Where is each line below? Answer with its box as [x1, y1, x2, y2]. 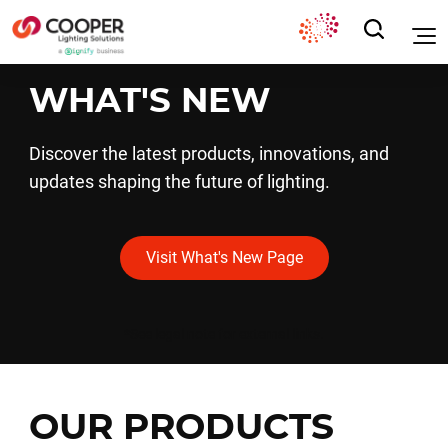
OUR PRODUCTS [28, 410, 334, 446]
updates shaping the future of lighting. [28, 171, 330, 192]
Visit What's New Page [145, 248, 303, 267]
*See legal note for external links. [124, 326, 324, 342]
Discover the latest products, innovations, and [28, 143, 389, 164]
